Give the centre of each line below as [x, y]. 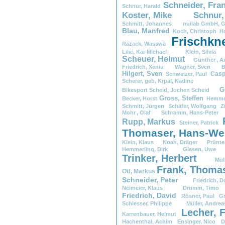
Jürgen [157, 106]
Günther [204, 60]
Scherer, [133, 81]
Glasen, [193, 149]
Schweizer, [180, 74]
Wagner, [185, 67]
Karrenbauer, [139, 214]
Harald [154, 6]
